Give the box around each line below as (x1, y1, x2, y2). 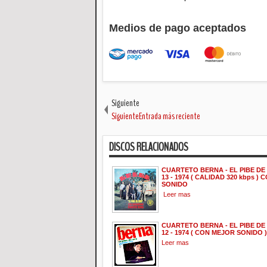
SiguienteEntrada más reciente (111, 109, 200, 123)
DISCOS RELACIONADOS (109, 138, 188, 155)
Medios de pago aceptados (109, 22, 246, 35)
